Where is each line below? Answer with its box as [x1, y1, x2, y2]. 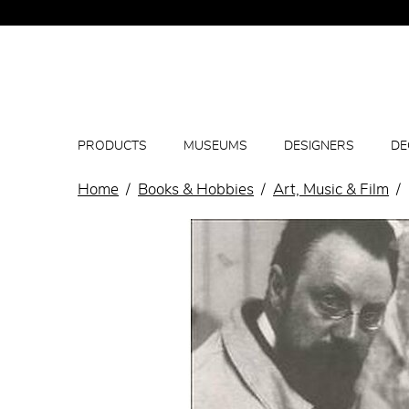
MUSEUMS [184, 139, 247, 153]
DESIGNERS [284, 139, 354, 153]
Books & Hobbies [138, 183, 254, 198]
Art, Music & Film [273, 183, 389, 198]
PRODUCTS [78, 139, 147, 153]
